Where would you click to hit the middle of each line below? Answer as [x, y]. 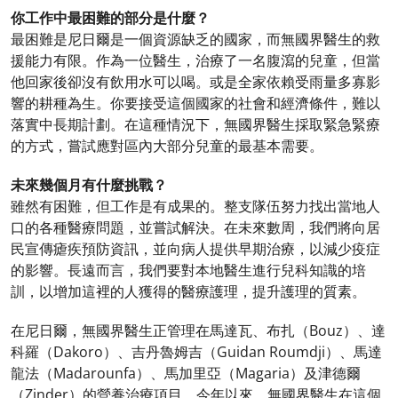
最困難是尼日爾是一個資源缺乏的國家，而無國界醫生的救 [195, 39]
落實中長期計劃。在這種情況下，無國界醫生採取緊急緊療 [195, 124]
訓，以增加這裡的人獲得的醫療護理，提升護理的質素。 [188, 291]
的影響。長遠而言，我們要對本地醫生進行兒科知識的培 [188, 270]
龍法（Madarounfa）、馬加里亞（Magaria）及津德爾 [186, 373]
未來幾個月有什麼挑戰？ [89, 185]
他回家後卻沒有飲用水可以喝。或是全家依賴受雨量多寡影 [195, 82]
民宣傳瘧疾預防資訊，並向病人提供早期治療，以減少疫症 [195, 249]
